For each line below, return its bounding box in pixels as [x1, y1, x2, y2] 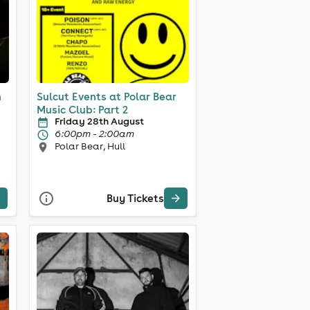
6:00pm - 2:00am [54, 127, 134, 140]
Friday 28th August [54, 114, 144, 127]
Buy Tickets [106, 192, 164, 206]
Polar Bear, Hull [54, 139, 125, 152]
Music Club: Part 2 [36, 102, 128, 116]
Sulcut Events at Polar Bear [36, 89, 176, 103]
